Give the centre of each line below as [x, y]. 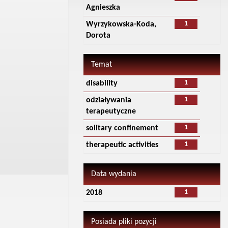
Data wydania [113, 174]
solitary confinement [122, 128]
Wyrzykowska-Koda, [121, 24]
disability [102, 83]
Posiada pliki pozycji [124, 222]
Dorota [98, 36]
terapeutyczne [111, 111]
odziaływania [108, 100]
